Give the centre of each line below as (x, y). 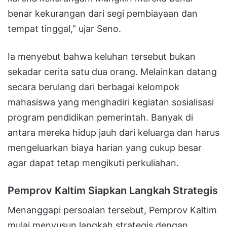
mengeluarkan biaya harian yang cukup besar (105, 147)
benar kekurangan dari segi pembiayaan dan (103, 13)
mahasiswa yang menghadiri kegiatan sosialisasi (111, 102)
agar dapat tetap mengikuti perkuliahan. (93, 163)
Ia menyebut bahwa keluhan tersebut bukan (102, 56)
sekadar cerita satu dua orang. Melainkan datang (112, 71)
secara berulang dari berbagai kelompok (93, 87)
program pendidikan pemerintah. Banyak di (100, 117)
